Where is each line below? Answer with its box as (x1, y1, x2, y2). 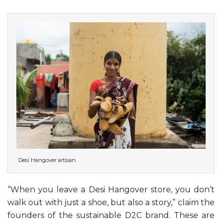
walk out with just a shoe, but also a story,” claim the (7, 197, 215, 207)
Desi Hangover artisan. (18, 156, 77, 164)
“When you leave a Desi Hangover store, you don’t (7, 184, 215, 194)
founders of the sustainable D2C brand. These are (7, 210, 215, 220)
